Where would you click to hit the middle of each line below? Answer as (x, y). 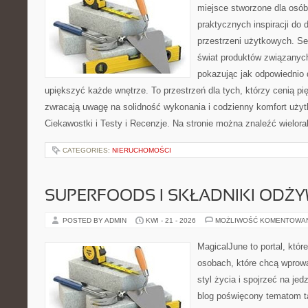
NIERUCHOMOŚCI (142, 150)
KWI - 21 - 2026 (171, 220)
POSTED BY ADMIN (96, 220)
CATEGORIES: (87, 150)
